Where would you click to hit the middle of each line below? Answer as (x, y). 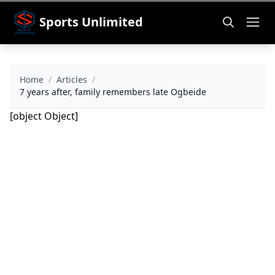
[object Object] (44, 116)
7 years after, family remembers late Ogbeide (113, 92)
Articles (72, 79)
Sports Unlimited (91, 22)
